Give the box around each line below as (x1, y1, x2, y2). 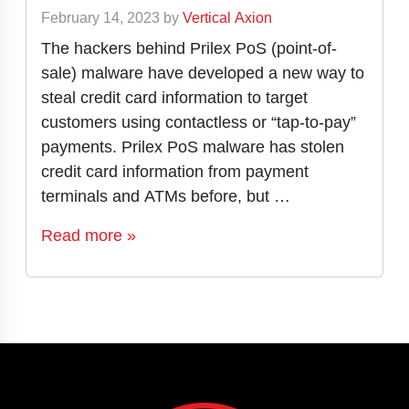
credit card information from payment (41, 160, 309, 183)
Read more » (41, 224, 136, 246)
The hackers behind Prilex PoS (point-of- (41, 37, 337, 59)
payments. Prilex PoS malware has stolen (41, 135, 344, 158)
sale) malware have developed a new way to (41, 61, 364, 84)
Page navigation (25, 299, 120, 319)
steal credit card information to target (41, 86, 308, 109)
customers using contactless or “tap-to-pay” (41, 110, 356, 133)
